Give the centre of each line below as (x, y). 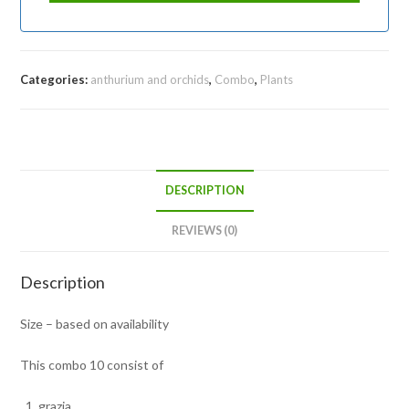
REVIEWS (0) (204, 230)
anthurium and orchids (150, 79)
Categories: (56, 79)
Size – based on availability (95, 323)
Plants (277, 79)
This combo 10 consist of (92, 364)
